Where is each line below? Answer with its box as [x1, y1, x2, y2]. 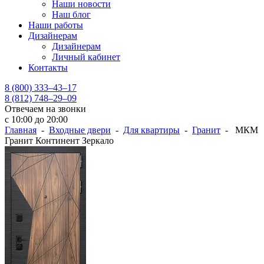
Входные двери [49, 125, 111, 135]
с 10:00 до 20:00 [5, 114, 68, 124]
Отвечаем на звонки [5, 104, 86, 114]
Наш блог [52, 9, 91, 19]
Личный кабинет [52, 52, 120, 62]
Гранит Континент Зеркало [5, 136, 114, 146]
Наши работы [28, 20, 83, 30]
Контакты [28, 62, 68, 72]
